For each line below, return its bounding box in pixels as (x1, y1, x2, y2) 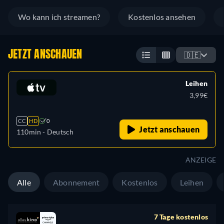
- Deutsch (41, 127, 74, 136)
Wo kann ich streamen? (18, 12, 100, 22)
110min (16, 127, 41, 136)
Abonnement (52, 177, 100, 187)
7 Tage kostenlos (153, 212, 208, 221)
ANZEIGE (185, 155, 216, 164)
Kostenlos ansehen (128, 12, 196, 22)
